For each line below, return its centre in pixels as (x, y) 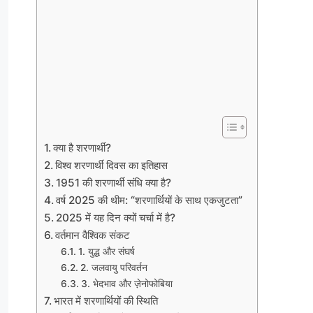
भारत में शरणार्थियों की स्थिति (106, 300)
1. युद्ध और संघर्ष (106, 251)
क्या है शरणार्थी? (82, 147)
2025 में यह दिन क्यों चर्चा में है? (116, 217)
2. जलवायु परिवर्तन (114, 267)
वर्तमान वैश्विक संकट (93, 235)
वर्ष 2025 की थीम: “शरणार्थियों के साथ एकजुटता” (150, 200)
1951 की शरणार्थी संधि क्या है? (114, 182)
